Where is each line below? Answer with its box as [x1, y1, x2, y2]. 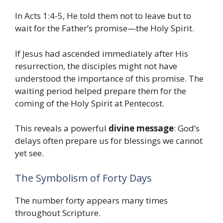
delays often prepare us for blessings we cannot [15, 135, 203, 147]
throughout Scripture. [15, 207, 101, 219]
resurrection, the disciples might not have [15, 60, 177, 72]
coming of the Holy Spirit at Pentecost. [15, 97, 164, 109]
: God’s [174, 122, 200, 134]
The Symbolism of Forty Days [15, 171, 152, 185]
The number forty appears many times [15, 194, 168, 206]
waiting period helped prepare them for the [15, 85, 186, 97]
